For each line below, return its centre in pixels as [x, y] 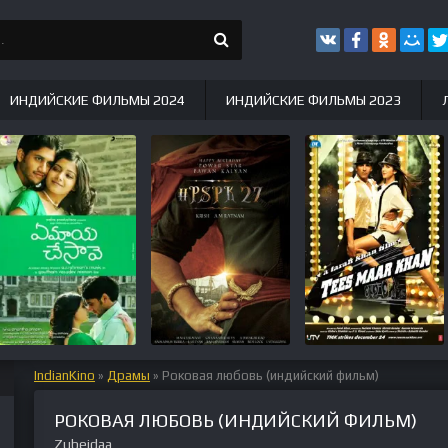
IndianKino [64, 375]
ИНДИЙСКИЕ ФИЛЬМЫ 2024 [97, 100]
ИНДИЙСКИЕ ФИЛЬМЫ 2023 [313, 100]
